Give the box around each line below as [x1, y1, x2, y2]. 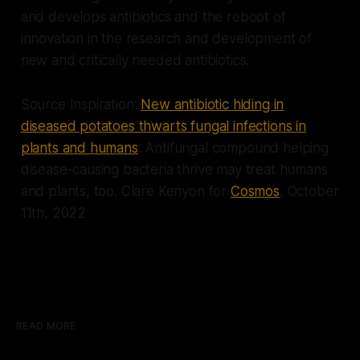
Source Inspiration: [20, 96, 141, 112]
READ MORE [16, 319, 76, 332]
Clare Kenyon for [121, 182, 231, 199]
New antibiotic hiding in [141, 96, 284, 112]
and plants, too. [20, 182, 121, 199]
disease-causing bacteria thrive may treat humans [20, 161, 328, 178]
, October [279, 182, 339, 199]
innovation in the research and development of [20, 30, 313, 47]
